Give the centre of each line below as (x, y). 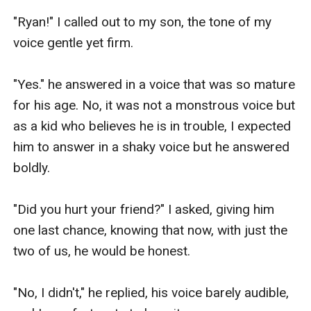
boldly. (32, 167)
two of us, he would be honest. (102, 251)
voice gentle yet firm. (74, 42)
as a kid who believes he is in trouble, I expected (152, 126)
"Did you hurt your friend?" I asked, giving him (144, 209)
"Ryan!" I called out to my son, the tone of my (143, 22)
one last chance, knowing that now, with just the (151, 230)
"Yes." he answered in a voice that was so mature (154, 84)
